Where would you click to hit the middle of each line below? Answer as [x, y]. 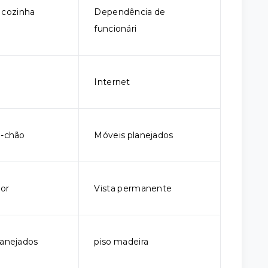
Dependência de [130, 12]
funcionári [115, 29]
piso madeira [121, 242]
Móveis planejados [134, 135]
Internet [112, 82]
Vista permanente [133, 188]
